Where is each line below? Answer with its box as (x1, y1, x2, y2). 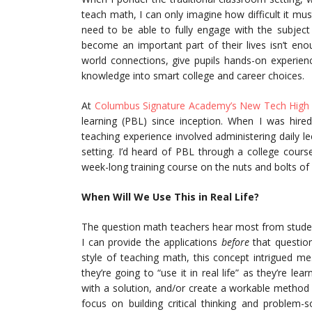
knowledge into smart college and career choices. (81, 69, 304, 82)
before (221, 235, 249, 249)
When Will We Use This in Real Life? (81, 190, 259, 203)
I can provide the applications (81, 235, 221, 249)
